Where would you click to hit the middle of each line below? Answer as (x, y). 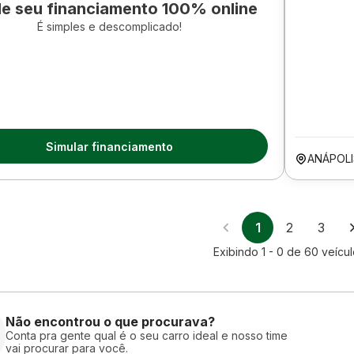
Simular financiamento (109, 146)
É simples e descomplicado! (109, 26)
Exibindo (237, 252)
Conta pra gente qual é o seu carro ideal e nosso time (147, 335)
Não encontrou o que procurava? (110, 321)
